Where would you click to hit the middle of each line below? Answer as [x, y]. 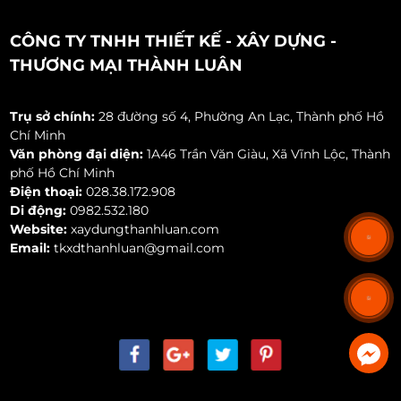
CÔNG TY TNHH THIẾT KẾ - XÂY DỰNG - [174, 42]
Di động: [38, 211]
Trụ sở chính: [53, 117]
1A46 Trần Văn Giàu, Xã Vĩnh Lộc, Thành [267, 154]
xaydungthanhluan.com [147, 230]
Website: [39, 230]
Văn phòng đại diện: [77, 154]
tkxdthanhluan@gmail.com [138, 248]
